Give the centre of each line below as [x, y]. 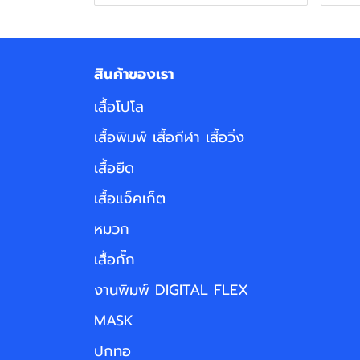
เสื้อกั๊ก [115, 260]
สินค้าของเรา [134, 74]
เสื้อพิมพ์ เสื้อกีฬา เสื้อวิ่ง [169, 138]
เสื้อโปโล [119, 107]
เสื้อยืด [114, 168]
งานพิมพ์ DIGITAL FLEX [171, 290]
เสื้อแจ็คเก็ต [130, 199]
